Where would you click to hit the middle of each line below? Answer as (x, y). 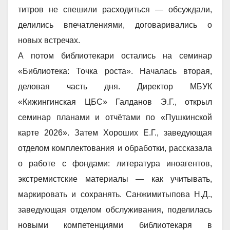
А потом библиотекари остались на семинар (115, 55)
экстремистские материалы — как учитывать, (115, 179)
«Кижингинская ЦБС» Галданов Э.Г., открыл (115, 102)
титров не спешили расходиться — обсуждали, (115, 9)
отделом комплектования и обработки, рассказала (115, 148)
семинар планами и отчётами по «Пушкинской (115, 117)
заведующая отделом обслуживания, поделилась (115, 209)
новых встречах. (49, 40)
